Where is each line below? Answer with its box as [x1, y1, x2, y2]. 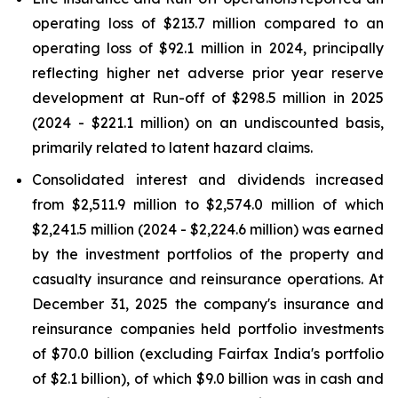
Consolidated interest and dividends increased [32, 171, 384, 188]
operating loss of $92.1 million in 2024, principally [32, 39, 384, 57]
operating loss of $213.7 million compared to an [32, 14, 384, 32]
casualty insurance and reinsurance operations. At [32, 270, 384, 288]
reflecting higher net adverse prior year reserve [32, 64, 384, 82]
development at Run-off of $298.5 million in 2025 [32, 89, 384, 107]
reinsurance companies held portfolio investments [32, 320, 384, 338]
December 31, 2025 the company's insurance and [32, 295, 384, 313]
